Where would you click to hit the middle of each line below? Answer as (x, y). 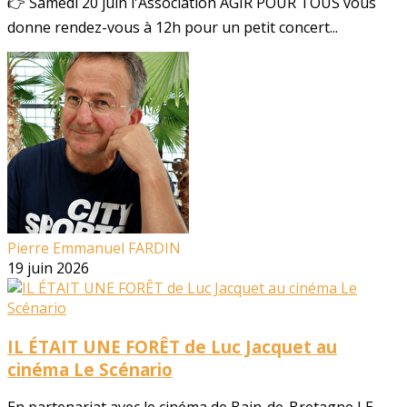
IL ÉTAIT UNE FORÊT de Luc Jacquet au (172, 346)
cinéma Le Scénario (90, 369)
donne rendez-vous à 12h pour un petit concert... (173, 27)
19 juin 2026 (48, 268)
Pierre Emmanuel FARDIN (94, 248)
